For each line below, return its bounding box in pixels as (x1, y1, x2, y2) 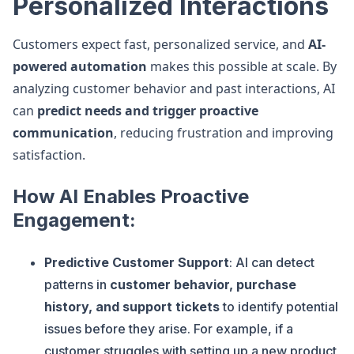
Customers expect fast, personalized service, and (13, 36, 308, 53)
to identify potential (220, 299, 338, 314)
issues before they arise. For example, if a (44, 321, 293, 337)
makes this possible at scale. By (147, 58, 337, 75)
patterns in (44, 277, 110, 292)
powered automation (13, 58, 147, 75)
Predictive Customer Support (44, 254, 229, 270)
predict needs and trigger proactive (37, 102, 258, 119)
